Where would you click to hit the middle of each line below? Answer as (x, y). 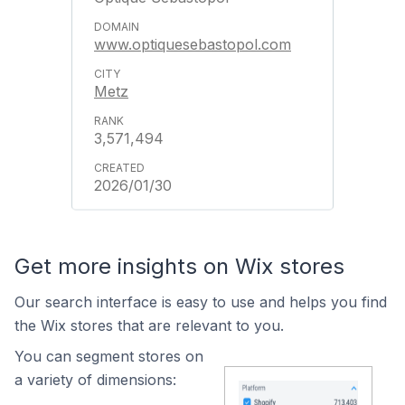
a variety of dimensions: (95, 380)
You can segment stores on (109, 356)
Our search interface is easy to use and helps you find (201, 302)
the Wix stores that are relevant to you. (149, 325)
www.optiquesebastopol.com (193, 44)
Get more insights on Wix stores (179, 266)
